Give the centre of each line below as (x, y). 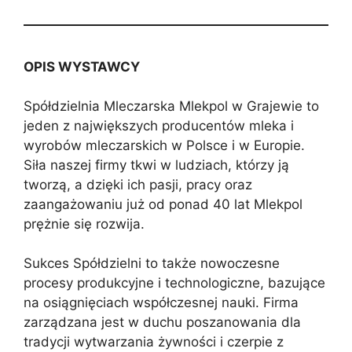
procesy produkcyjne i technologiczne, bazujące (174, 283)
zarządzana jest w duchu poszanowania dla (162, 323)
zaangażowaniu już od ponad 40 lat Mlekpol (163, 205)
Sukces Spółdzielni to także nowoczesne (152, 264)
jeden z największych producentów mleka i (159, 126)
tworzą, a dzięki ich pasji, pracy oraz (138, 185)
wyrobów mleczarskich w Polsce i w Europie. (164, 146)
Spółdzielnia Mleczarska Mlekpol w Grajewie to (171, 106)
